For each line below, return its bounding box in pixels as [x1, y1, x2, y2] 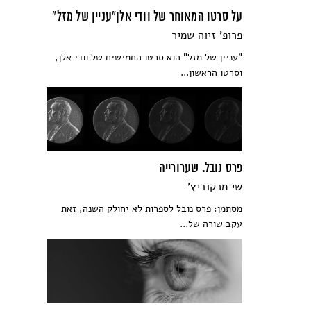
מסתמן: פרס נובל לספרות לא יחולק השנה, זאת [61, 202, 243, 216]
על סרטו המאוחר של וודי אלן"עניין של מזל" [52, 9, 243, 25]
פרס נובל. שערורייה [158, 161, 243, 177]
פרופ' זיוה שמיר [171, 27, 243, 43]
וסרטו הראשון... [180, 65, 243, 79]
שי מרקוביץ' [187, 179, 243, 195]
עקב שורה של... [180, 217, 243, 231]
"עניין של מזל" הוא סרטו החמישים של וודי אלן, [55, 50, 243, 64]
